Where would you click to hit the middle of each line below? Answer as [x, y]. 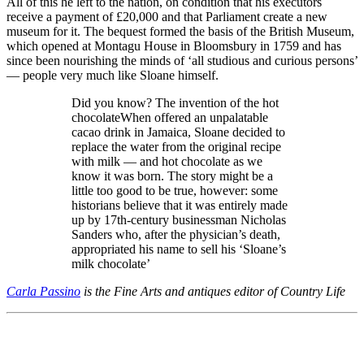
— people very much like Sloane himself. [114, 75]
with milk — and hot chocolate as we [167, 161]
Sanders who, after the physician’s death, [176, 234]
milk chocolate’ [111, 263]
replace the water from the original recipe [176, 146]
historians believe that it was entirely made [180, 205]
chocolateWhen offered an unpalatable [170, 117]
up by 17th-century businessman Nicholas [179, 219]
